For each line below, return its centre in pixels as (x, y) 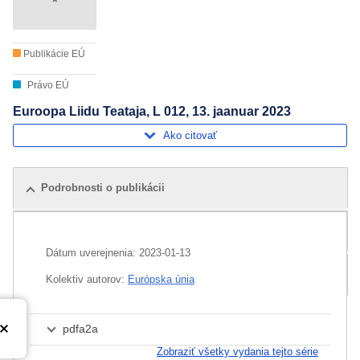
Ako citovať (190, 135)
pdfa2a (80, 329)
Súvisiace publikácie (89, 231)
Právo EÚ (47, 86)
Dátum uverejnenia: (92, 253)
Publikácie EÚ (53, 54)
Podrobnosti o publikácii (103, 188)
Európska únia (161, 280)
